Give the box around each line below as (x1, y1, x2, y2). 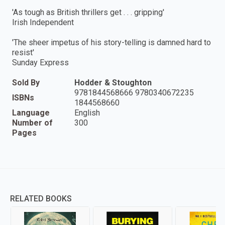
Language (12, 107, 50, 118)
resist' (12, 47, 34, 57)
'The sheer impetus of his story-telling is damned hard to (12, 37, 211, 47)
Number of (12, 118, 53, 128)
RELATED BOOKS (10, 193, 72, 203)
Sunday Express (12, 57, 69, 67)
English (74, 107, 100, 118)
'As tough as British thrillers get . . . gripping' (12, 7, 164, 17)
